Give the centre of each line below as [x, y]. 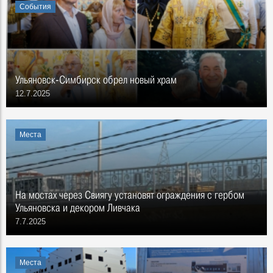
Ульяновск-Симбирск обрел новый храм [96, 80]
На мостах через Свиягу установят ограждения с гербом [130, 195]
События [35, 7]
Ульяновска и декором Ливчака [78, 207]
